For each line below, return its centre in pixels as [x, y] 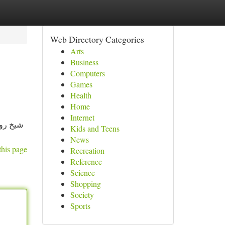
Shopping [85, 184]
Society [82, 195]
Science [82, 173]
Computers [87, 73]
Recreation [87, 150]
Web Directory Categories [97, 39]
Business [84, 62]
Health [81, 95]
